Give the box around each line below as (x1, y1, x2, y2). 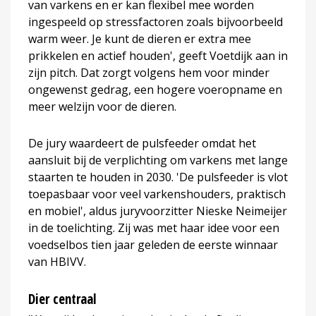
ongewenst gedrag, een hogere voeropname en (28, 81, 282, 97)
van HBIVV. (28, 253, 86, 269)
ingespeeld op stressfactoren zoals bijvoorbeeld (28, 13, 283, 30)
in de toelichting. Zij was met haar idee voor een (28, 219, 279, 236)
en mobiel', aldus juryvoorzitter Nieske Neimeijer (28, 202, 287, 219)
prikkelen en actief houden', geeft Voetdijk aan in (28, 47, 288, 63)
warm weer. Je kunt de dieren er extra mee (28, 30, 251, 47)
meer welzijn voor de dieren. (28, 98, 176, 114)
